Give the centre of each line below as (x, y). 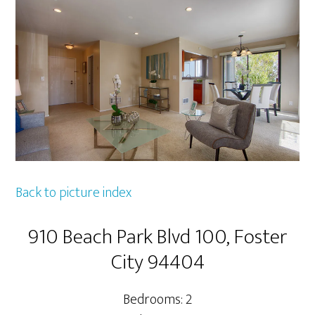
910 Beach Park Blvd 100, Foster (157, 237)
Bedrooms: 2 (157, 300)
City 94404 (157, 263)
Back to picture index (74, 193)
